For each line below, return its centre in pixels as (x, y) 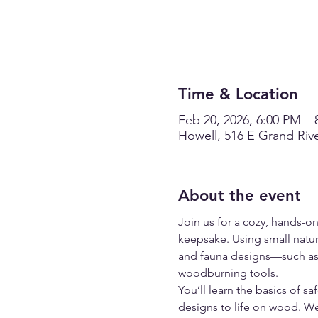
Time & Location (238, 94)
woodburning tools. (228, 273)
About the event (239, 195)
